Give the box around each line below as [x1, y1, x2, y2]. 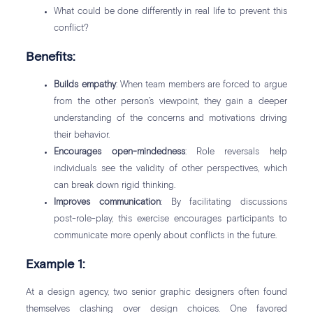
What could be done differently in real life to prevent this [54, 6, 287, 16]
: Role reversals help [184, 147, 287, 156]
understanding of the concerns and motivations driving [54, 113, 287, 123]
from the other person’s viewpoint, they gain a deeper [54, 96, 287, 106]
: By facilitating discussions [160, 197, 287, 207]
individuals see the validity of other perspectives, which [54, 163, 287, 173]
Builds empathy [54, 80, 116, 89]
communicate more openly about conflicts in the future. [54, 231, 277, 240]
